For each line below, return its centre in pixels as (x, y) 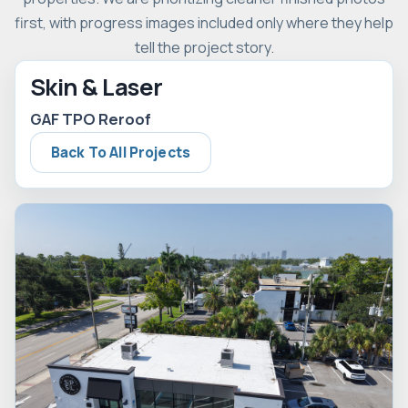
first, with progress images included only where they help (204, 23)
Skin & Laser (97, 87)
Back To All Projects (121, 153)
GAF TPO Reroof (91, 119)
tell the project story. (204, 47)
